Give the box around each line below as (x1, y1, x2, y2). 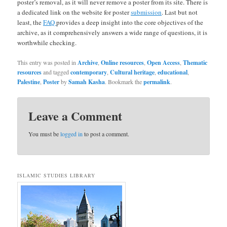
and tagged (42, 67, 71, 76)
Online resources (101, 58, 144, 67)
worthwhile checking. (17, 37, 77, 47)
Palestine (17, 77, 41, 86)
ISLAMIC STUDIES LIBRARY (17, 171, 96, 179)
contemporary (70, 67, 107, 77)
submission (131, 7, 162, 17)
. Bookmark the (105, 77, 144, 86)
